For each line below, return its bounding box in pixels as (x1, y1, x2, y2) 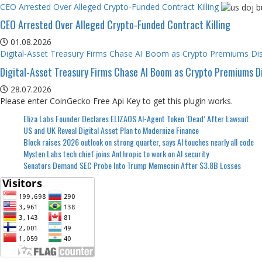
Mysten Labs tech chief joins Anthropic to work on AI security (23, 147, 209, 160)
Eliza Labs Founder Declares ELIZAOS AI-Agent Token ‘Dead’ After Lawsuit (23, 112, 249, 125)
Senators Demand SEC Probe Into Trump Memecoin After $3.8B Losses (23, 158, 241, 171)
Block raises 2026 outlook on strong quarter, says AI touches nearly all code (23, 135, 254, 148)
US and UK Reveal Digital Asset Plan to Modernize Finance (23, 123, 199, 136)
